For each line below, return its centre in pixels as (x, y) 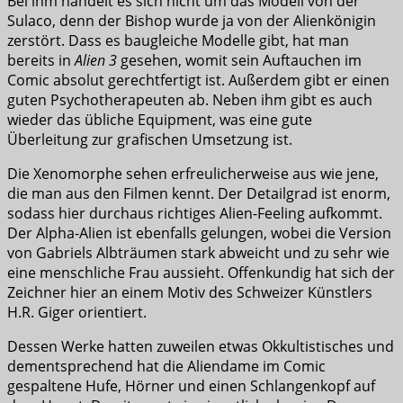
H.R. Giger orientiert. (77, 313)
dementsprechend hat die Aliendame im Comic (166, 367)
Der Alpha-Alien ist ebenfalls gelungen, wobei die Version (199, 233)
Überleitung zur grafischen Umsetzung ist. (150, 140)
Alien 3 (96, 61)
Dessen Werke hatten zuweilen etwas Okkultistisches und (201, 347)
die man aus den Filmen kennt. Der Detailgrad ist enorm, (199, 194)
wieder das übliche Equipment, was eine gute (160, 120)
